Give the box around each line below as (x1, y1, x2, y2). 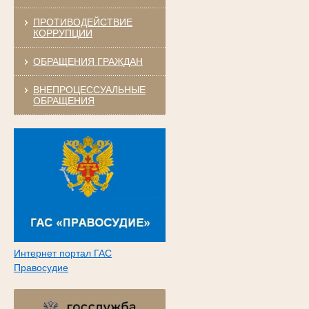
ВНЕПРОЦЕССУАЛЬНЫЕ (32, 83, 146, 95)
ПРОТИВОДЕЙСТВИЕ (32, 16, 132, 28)
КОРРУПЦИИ (32, 27, 92, 39)
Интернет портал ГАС (13, 248, 112, 259)
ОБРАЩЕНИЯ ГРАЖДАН (32, 55, 143, 67)
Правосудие (13, 262, 68, 274)
